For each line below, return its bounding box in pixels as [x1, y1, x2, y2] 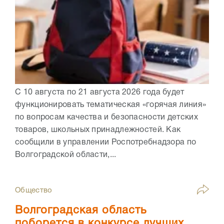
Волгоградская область [15, 205, 146, 215]
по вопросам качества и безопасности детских [15, 113, 198, 121]
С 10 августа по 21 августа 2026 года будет [15, 88, 184, 96]
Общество [15, 186, 52, 194]
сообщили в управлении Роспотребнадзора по [15, 138, 196, 146]
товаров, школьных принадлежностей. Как [15, 126, 181, 133]
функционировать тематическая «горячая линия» [15, 101, 206, 108]
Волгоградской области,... [15, 151, 116, 158]
